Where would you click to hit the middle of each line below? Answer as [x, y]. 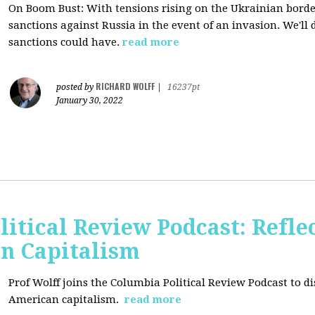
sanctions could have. [65, 42]
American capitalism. [65, 300]
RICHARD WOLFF [125, 86]
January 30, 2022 [90, 101]
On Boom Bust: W [53, 8]
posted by [76, 87]
